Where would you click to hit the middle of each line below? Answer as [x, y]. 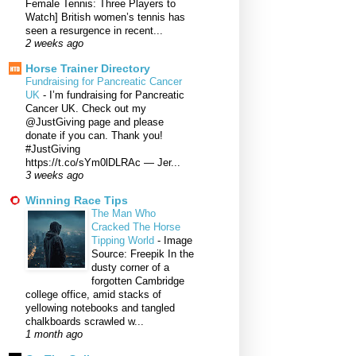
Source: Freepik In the [143, 254]
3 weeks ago [54, 176]
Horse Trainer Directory [88, 69]
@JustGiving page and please [95, 122]
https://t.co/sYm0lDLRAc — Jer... [103, 163]
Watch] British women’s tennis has [105, 17]
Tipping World [124, 241]
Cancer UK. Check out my [86, 109]
